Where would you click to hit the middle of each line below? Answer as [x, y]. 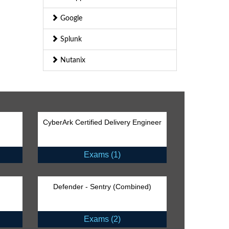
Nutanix [72, 61]
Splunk [70, 40]
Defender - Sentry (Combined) [102, 187]
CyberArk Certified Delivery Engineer [102, 122]
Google [70, 19]
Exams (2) [102, 219]
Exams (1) [102, 155]
